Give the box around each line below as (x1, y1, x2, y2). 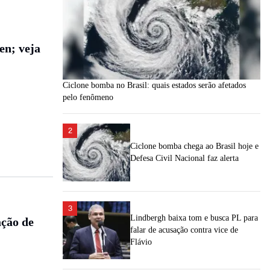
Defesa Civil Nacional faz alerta (130, 154, 239, 163)
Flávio (130, 237, 152, 246)
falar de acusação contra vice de (130, 225, 238, 234)
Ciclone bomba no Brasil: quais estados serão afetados (63, 81, 246, 90)
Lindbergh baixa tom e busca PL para (130, 213, 258, 222)
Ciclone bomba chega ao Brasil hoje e (130, 142, 259, 151)
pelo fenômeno (63, 93, 113, 102)
